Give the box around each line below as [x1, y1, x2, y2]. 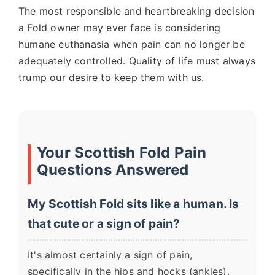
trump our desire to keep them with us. [18, 71, 204, 83]
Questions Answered [37, 161, 189, 179]
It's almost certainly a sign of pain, [28, 249, 193, 261]
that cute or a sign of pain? [28, 216, 180, 231]
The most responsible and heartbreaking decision [18, 5, 255, 17]
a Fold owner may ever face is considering [18, 21, 221, 34]
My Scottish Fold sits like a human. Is [28, 196, 239, 211]
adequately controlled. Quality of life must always [18, 55, 256, 67]
